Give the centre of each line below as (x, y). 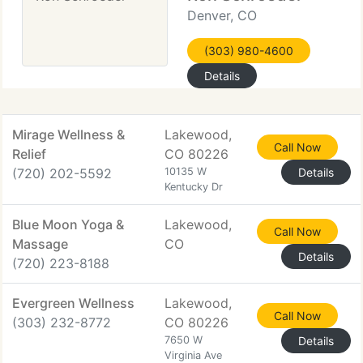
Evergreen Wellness (73, 303)
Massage (40, 244)
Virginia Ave (193, 355)
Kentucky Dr (194, 187)
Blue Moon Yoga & (68, 224)
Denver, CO (222, 15)
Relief (29, 154)
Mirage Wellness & (68, 135)
